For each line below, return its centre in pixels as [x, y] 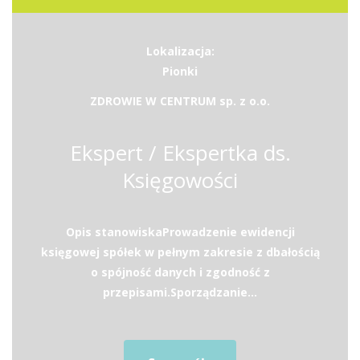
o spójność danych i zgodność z [180, 272]
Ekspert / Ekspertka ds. [180, 153]
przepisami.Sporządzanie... [180, 292]
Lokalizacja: [180, 51]
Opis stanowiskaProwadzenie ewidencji [180, 232]
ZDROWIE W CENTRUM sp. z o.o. [180, 101]
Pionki [180, 71]
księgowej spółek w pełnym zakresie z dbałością [180, 252]
